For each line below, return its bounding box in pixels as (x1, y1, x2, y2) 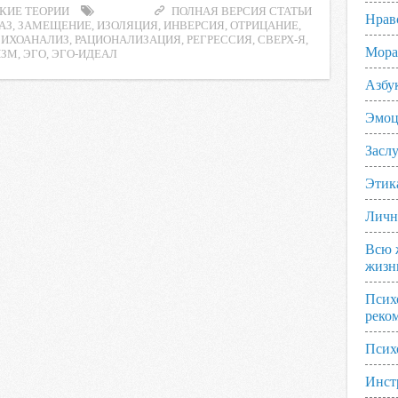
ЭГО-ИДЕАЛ (52, 48, 117, 60)
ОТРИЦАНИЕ (230, 20, 298, 32)
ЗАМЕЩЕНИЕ (18, 20, 92, 32)
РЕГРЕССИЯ (187, 34, 252, 46)
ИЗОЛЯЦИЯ (97, 20, 158, 32)
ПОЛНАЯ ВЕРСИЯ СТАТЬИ (171, 5, 312, 18)
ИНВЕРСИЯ (163, 20, 225, 32)
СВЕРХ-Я (258, 34, 306, 46)
